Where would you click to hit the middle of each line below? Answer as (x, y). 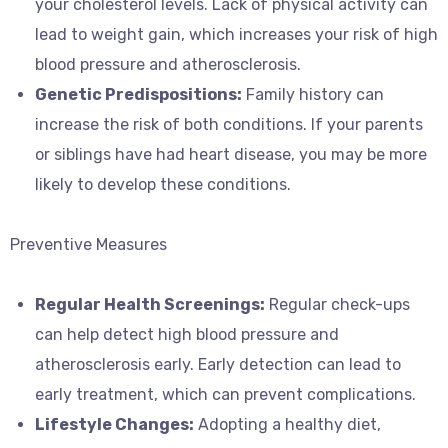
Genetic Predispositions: (138, 94)
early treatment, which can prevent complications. (225, 394)
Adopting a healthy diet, (287, 424)
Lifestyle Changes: (114, 424)
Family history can (313, 94)
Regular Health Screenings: (150, 304)
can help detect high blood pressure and (187, 334)
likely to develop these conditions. (163, 184)
